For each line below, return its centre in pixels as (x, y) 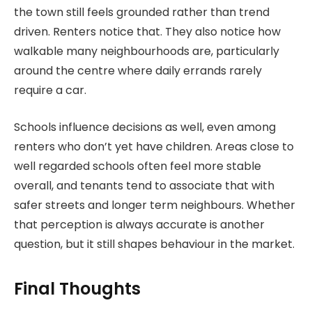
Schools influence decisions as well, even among (145, 127)
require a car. (50, 91)
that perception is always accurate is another (139, 225)
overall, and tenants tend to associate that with (144, 186)
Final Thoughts (77, 289)
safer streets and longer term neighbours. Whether (155, 205)
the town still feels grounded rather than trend (142, 13)
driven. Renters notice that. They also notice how (147, 32)
